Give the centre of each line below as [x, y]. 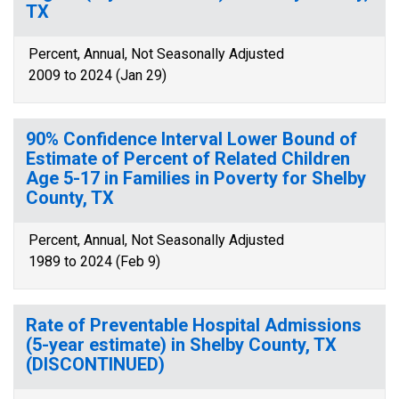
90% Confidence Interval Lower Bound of [191, 139]
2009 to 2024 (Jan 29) [98, 75]
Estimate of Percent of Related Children [188, 159]
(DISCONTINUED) [95, 364]
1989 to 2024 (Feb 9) [94, 261]
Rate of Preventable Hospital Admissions [194, 325]
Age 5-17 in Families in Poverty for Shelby [196, 178]
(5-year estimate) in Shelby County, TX [181, 345]
